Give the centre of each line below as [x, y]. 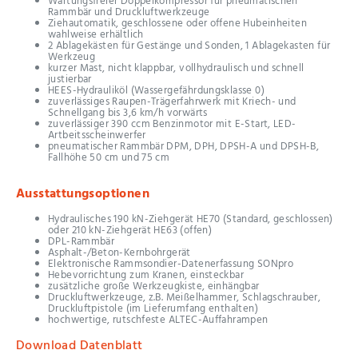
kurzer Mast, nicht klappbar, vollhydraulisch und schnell [176, 69]
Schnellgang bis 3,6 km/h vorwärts [128, 113]
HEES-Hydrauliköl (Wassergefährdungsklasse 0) [156, 91]
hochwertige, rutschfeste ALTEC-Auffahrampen [158, 320]
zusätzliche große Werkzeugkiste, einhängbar [154, 286]
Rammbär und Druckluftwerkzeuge [129, 13]
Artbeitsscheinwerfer [97, 136]
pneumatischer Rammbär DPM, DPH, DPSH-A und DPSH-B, [184, 147]
